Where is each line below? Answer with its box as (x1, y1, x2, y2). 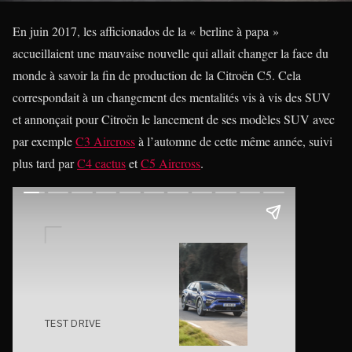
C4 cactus (77, 155, 126, 171)
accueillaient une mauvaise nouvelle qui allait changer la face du (13, 45, 328, 61)
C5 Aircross (141, 155, 200, 171)
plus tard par (13, 155, 77, 171)
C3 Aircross (75, 133, 135, 149)
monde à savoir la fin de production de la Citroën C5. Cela (13, 67, 301, 83)
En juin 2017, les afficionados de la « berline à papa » (13, 23, 279, 39)
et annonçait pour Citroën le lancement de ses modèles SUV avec (13, 111, 335, 127)
